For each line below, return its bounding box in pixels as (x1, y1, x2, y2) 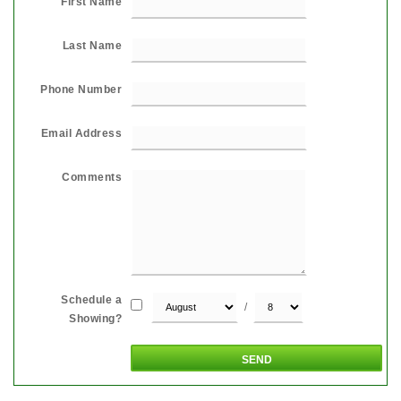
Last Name (62, 38, 122, 52)
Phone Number (40, 82, 122, 96)
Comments (62, 170, 122, 183)
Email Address (40, 126, 122, 140)
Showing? (69, 311, 122, 325)
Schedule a (61, 293, 122, 306)
